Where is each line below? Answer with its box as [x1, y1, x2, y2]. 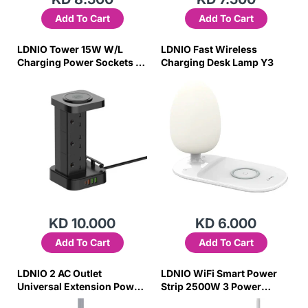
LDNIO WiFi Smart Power [161, 267, 277, 279]
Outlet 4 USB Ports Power [17, 69, 135, 81]
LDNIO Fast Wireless [161, 43, 257, 55]
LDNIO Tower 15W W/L [17, 43, 123, 55]
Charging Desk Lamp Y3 [161, 56, 274, 68]
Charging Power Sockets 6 [17, 56, 142, 68]
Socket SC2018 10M [17, 294, 109, 305]
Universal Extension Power [17, 280, 144, 292]
